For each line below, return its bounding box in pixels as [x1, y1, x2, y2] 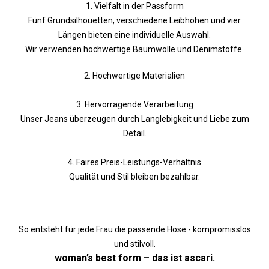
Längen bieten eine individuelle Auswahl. [58, 30, 211, 40]
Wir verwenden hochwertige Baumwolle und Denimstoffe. [25, 44, 244, 54]
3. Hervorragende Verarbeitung [76, 100, 193, 109]
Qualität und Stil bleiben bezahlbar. [69, 172, 200, 181]
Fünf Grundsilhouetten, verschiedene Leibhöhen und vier [28, 16, 241, 25]
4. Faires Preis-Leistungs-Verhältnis [68, 157, 201, 167]
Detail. [122, 128, 147, 138]
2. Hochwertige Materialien [84, 71, 185, 80]
